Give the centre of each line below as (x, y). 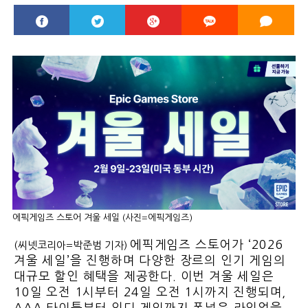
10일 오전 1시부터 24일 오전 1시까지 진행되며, (150, 293)
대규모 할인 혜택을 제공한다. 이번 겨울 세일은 (144, 277)
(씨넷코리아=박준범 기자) (72, 245)
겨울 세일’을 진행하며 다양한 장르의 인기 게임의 (150, 261)
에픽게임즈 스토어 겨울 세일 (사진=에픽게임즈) (102, 218)
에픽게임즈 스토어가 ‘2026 (207, 245)
